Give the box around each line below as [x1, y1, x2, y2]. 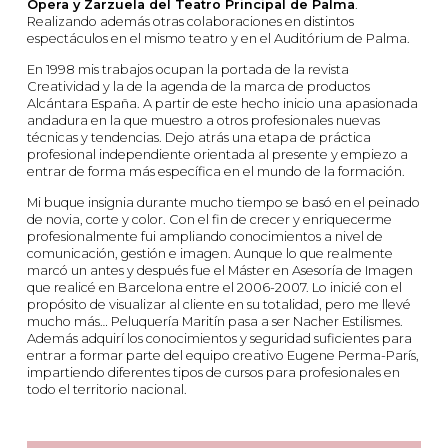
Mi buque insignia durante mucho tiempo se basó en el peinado [27, 194, 420, 210]
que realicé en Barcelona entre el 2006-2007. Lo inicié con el [27, 279, 402, 295]
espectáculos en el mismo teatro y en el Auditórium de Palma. [27, 30, 410, 46]
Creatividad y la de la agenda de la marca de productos [27, 78, 370, 94]
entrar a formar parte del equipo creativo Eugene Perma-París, [27, 347, 419, 363]
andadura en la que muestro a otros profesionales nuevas [27, 112, 380, 128]
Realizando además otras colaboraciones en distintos [27, 13, 354, 29]
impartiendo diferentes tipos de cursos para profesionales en [27, 364, 400, 380]
